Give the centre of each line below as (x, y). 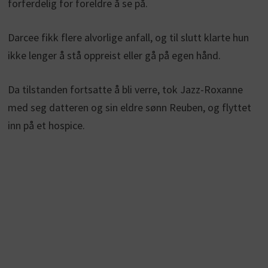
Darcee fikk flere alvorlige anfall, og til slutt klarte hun (128, 38)
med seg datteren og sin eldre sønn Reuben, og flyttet (129, 108)
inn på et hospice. (46, 126)
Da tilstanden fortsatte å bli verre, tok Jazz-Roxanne (125, 90)
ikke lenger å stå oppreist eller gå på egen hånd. (114, 56)
